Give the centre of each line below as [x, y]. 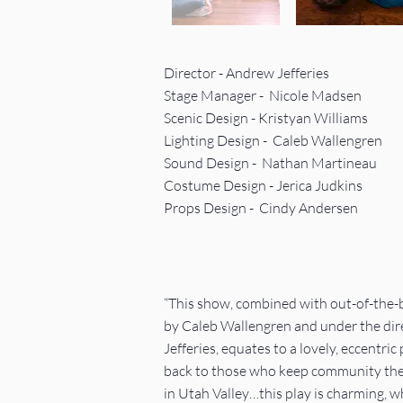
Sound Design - [211, 163]
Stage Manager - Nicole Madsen [263, 95]
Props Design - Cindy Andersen [261, 208]
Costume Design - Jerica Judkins [263, 185]
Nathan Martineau [318, 163]
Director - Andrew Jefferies [246, 73]
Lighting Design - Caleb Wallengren [273, 140]
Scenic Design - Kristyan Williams [266, 118]
